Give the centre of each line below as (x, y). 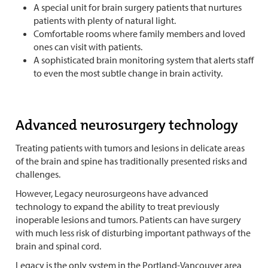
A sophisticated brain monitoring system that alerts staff (144, 60)
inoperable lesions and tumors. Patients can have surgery (128, 220)
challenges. (38, 174)
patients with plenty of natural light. (105, 20)
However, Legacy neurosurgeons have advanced (112, 194)
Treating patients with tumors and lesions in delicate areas (130, 148)
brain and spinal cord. (58, 246)
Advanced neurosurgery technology (127, 125)
